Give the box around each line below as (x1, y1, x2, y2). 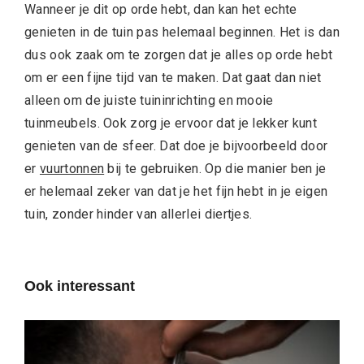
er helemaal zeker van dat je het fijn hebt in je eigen (24, 184, 328, 200)
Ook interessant (24, 278, 135, 295)
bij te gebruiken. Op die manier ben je (104, 161, 327, 177)
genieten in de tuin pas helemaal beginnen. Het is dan (24, 24, 340, 41)
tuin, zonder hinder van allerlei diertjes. (24, 206, 253, 223)
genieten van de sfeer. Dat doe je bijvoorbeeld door (24, 138, 328, 154)
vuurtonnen (39, 161, 105, 177)
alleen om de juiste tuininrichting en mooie (24, 93, 274, 109)
